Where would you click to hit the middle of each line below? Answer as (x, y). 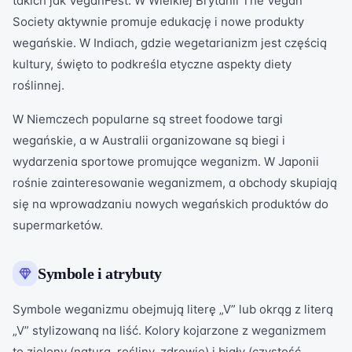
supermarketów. (58, 225)
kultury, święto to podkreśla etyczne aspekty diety (152, 64)
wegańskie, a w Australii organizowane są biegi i (149, 140)
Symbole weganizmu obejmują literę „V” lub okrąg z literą (173, 309)
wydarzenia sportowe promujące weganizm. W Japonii (166, 161)
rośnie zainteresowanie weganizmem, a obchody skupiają (175, 183)
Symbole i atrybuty (100, 273)
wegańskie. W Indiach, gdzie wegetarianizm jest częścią (170, 43)
